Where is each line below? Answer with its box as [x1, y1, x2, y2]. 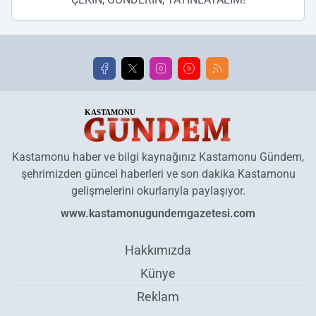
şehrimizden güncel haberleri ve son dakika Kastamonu [20, 166, 296, 181]
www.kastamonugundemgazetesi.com [61, 206, 255, 220]
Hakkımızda [125, 242, 191, 257]
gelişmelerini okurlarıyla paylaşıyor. [71, 183, 245, 197]
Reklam [137, 288, 179, 304]
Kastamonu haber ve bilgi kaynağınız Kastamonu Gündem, [12, 150, 304, 164]
